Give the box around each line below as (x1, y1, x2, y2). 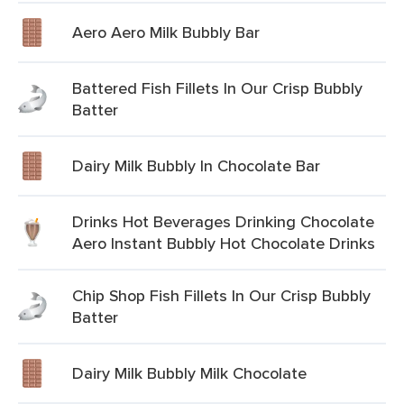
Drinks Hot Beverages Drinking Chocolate (72, 210, 374, 233)
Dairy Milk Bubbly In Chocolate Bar (72, 154, 320, 177)
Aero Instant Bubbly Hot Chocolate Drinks (72, 232, 375, 254)
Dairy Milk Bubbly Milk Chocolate (72, 362, 307, 384)
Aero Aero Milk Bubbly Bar (72, 21, 260, 43)
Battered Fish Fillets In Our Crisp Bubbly (72, 77, 363, 99)
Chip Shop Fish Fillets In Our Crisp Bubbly (72, 284, 371, 307)
